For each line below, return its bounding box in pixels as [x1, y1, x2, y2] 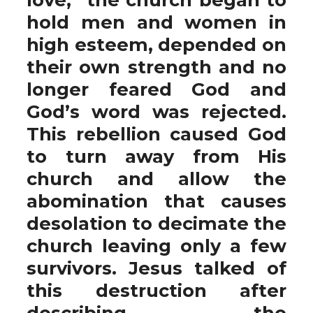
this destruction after [27, 279, 286, 301]
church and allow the [27, 168, 286, 189]
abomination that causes [27, 190, 286, 212]
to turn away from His [27, 145, 286, 167]
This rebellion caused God [27, 123, 286, 145]
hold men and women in [27, 11, 286, 33]
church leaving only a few [27, 235, 286, 256]
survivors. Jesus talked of [27, 257, 286, 279]
